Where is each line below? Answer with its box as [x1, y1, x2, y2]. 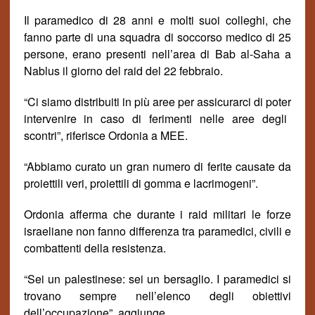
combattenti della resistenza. [23, 240, 166, 256]
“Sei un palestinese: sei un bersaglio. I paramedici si [23, 271, 292, 287]
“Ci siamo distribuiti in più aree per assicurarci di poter [23, 94, 292, 110]
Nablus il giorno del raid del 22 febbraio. [23, 63, 223, 79]
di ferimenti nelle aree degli [124, 110, 287, 127]
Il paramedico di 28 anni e [23, 12, 170, 28]
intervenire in [23, 110, 94, 127]
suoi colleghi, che [193, 12, 292, 28]
